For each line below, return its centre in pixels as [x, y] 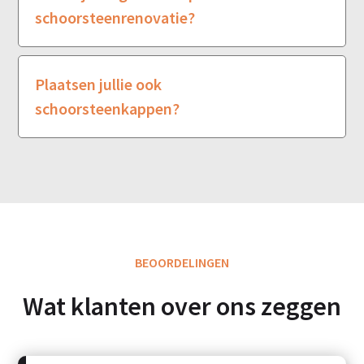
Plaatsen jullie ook [99, 84]
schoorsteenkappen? [108, 108]
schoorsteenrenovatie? [115, 17]
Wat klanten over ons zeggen [182, 306]
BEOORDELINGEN [182, 262]
